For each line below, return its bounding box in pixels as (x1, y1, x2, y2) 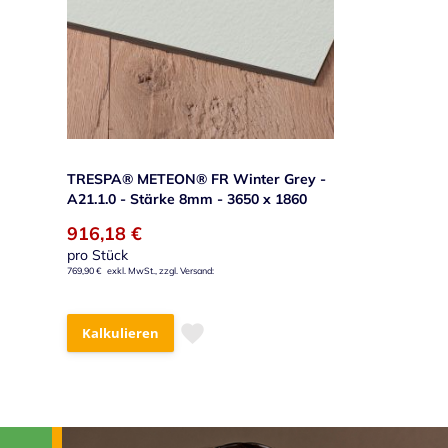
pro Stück (67, 245, 128, 264)
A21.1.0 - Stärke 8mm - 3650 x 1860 (67, 189, 307, 208)
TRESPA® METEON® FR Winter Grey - (67, 169, 326, 188)
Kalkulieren (82, 324, 159, 342)
